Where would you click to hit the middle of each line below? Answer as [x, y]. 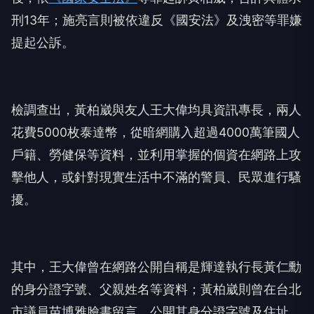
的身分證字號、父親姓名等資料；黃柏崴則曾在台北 [156, 289]
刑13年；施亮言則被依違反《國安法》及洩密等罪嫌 [157, 20]
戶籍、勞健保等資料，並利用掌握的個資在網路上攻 [156, 155]
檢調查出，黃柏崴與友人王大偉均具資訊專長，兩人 [156, 110]
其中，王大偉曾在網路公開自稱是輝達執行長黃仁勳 [156, 267]
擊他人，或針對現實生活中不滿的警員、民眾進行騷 [156, 177]
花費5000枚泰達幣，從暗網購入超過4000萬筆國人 [156, 132]
